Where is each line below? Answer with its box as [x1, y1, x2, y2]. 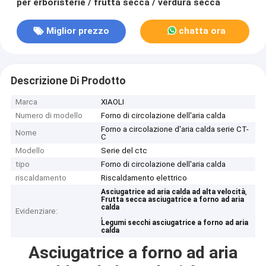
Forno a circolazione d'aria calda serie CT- [101, 125, 249, 134]
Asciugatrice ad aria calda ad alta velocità [101, 188, 246, 197]
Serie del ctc [101, 146, 148, 156]
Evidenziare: [15, 207, 58, 216]
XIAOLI [101, 97, 125, 107]
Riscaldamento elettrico [101, 173, 188, 183]
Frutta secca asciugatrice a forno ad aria [101, 195, 245, 204]
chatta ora [178, 26, 226, 37]
